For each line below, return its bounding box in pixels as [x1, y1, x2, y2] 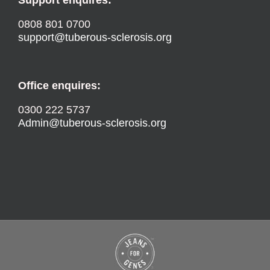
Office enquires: [18, 79, 101, 92]
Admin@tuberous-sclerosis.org [18, 116, 166, 129]
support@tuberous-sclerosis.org [18, 31, 172, 43]
